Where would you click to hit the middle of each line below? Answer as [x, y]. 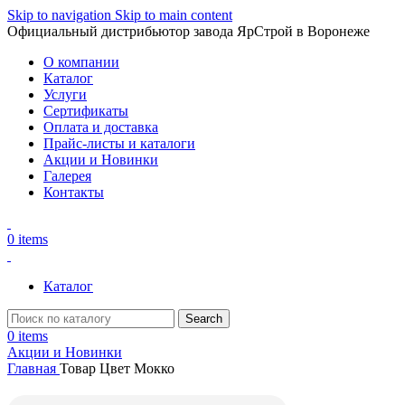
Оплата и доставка [101, 127]
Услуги [65, 94]
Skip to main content [174, 15]
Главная [33, 368]
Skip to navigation [61, 15]
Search [204, 319]
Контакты [74, 192]
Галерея [67, 176]
